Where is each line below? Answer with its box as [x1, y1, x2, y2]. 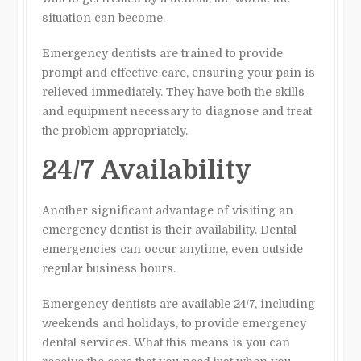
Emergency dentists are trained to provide [42, 46, 284, 60]
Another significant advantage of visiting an [42, 203, 294, 217]
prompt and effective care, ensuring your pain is [42, 65, 316, 79]
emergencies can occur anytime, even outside [42, 242, 304, 255]
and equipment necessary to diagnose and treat [42, 104, 313, 118]
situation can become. [42, 10, 166, 24]
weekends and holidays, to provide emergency [42, 316, 307, 330]
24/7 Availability [42, 155, 252, 185]
